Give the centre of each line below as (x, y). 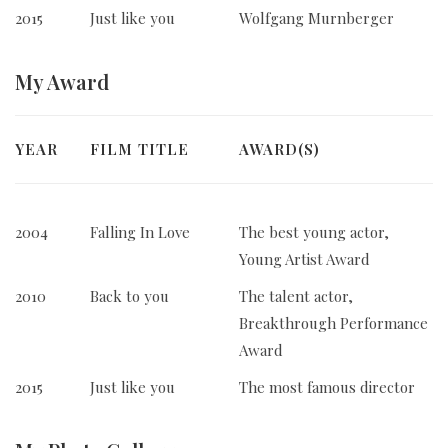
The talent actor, (295, 296)
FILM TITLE (139, 149)
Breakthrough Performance (333, 323)
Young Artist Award (304, 259)
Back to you (129, 296)
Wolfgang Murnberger (316, 18)
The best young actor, (313, 232)
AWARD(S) (279, 149)
